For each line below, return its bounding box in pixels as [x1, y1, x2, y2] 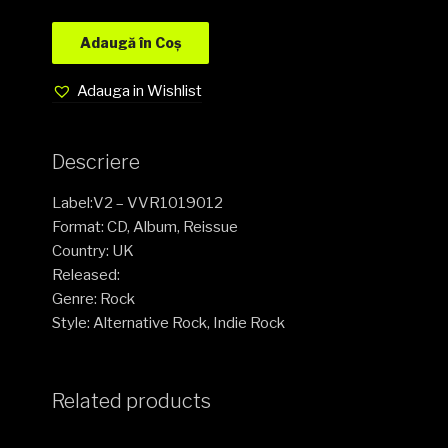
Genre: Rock [52, 289, 136, 308]
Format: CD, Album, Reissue [52, 217, 239, 236]
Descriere [52, 149, 141, 174]
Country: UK [52, 241, 135, 260]
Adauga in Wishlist [77, 81, 203, 100]
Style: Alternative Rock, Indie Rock [52, 313, 286, 332]
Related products [52, 389, 212, 414]
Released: [52, 265, 121, 284]
